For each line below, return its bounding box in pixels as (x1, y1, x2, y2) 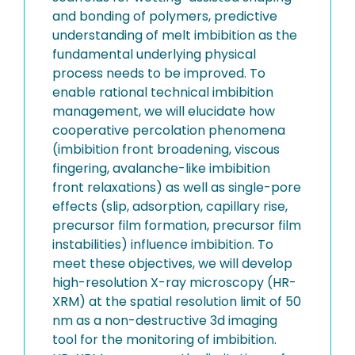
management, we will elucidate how (52, 101, 275, 120)
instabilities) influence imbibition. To (52, 235, 273, 254)
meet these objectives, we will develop (52, 254, 292, 273)
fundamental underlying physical (52, 44, 256, 63)
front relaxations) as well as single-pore (52, 177, 301, 197)
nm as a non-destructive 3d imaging (52, 311, 277, 330)
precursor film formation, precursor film (52, 216, 301, 235)
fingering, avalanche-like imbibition (52, 158, 270, 177)
